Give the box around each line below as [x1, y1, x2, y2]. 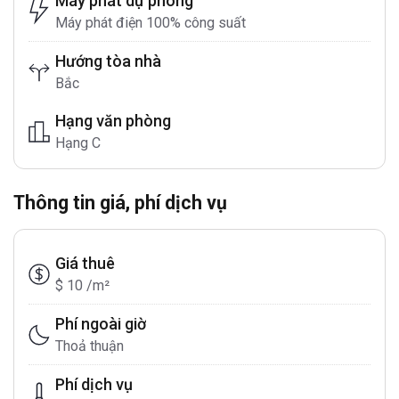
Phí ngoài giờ [55, 314, 146, 333]
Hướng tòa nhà [55, 52, 161, 70]
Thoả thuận [55, 338, 124, 354]
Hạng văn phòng [55, 111, 171, 130]
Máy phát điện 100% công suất [55, 14, 246, 31]
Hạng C [55, 134, 101, 151]
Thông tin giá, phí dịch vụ [13, 191, 227, 214]
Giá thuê [55, 254, 115, 273]
